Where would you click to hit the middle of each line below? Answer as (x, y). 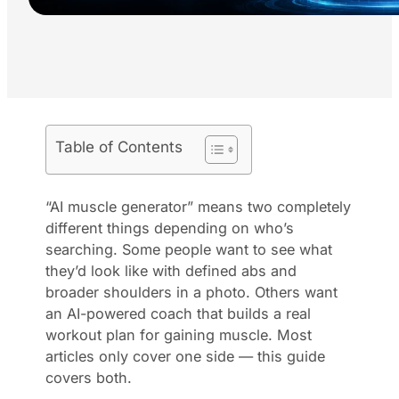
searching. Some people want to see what (189, 249)
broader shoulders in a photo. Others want (192, 292)
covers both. (89, 377)
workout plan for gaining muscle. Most (179, 334)
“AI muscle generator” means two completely (199, 206)
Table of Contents (119, 146)
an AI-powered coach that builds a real (179, 313)
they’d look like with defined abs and (171, 270)
